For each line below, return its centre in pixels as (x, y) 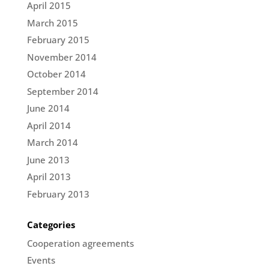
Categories (51, 224)
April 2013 (49, 177)
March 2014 (52, 143)
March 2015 (52, 23)
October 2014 (56, 74)
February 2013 (58, 194)
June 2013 (48, 159)
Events (41, 260)
